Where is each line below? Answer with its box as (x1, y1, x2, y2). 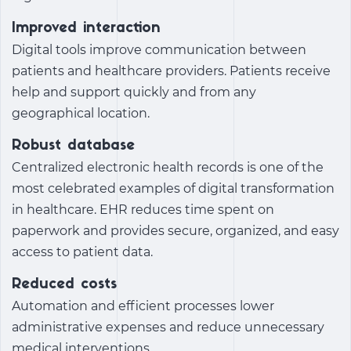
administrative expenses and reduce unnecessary (12, 320, 324, 335)
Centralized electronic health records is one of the (12, 160, 324, 175)
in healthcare (12, 202, 94, 218)
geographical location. (12, 106, 153, 121)
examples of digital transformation (119, 181, 335, 197)
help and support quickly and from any (12, 85, 256, 100)
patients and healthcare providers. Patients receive (12, 63, 331, 79)
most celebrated (12, 181, 119, 197)
